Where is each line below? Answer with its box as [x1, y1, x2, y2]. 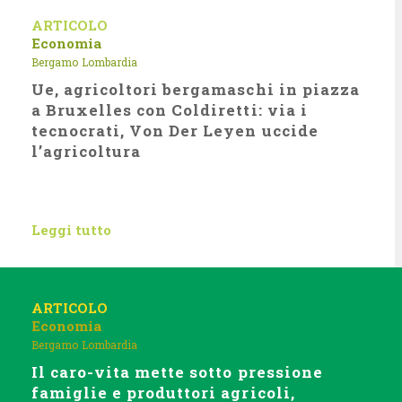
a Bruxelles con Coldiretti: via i [31, 100, 308, 120]
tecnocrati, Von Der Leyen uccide [31, 120, 319, 141]
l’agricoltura [31, 141, 142, 162]
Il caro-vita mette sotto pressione [31, 362, 323, 382]
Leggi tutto [31, 221, 111, 239]
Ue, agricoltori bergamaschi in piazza [31, 79, 360, 100]
